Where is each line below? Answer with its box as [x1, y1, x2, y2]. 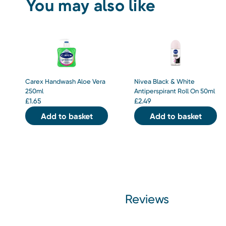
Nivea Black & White [134, 78, 195, 86]
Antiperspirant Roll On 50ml [134, 87, 215, 95]
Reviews [125, 192, 169, 207]
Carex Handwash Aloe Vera [25, 78, 105, 86]
